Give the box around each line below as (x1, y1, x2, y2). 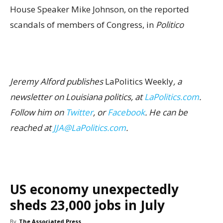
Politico (156, 18, 184, 30)
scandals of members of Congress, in (10, 18, 156, 30)
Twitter (66, 106, 93, 118)
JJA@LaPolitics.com (53, 121, 126, 133)
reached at (10, 121, 53, 133)
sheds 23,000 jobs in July (10, 196, 165, 214)
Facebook (108, 106, 145, 118)
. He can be (145, 106, 188, 118)
